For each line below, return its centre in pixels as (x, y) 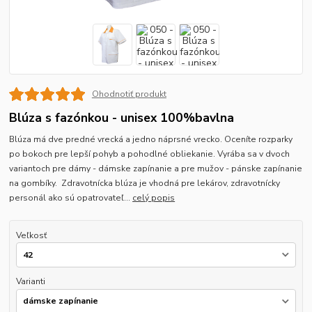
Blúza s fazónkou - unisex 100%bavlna (122, 117)
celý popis (154, 197)
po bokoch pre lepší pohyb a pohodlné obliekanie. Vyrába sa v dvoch (150, 154)
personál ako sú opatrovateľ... (71, 197)
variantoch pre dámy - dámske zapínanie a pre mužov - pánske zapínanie (156, 168)
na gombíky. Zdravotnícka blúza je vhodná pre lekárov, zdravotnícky (145, 183)
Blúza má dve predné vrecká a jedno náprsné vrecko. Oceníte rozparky (151, 139)
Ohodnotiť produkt (129, 94)
